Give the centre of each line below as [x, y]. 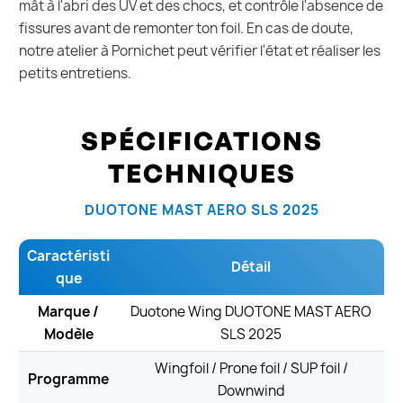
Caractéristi [68, 256]
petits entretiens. [75, 74]
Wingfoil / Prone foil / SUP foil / [251, 369]
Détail [251, 267]
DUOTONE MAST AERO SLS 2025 [201, 210]
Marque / [68, 312]
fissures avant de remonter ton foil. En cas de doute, [186, 29]
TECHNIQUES [201, 174]
